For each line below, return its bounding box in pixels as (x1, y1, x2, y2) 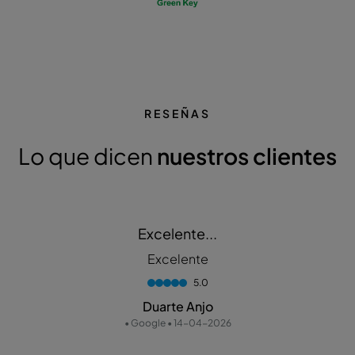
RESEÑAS (144, 106, 211, 121)
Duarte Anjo (142, 298, 213, 315)
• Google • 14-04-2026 (124, 317, 231, 330)
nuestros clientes (157, 142, 337, 170)
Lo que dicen (18, 142, 157, 170)
